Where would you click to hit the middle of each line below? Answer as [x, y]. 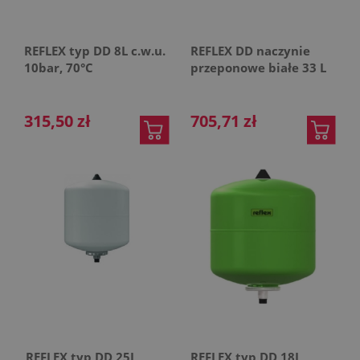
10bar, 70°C [59, 67]
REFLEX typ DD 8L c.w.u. [95, 50]
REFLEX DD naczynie [251, 50]
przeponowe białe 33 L [259, 67]
